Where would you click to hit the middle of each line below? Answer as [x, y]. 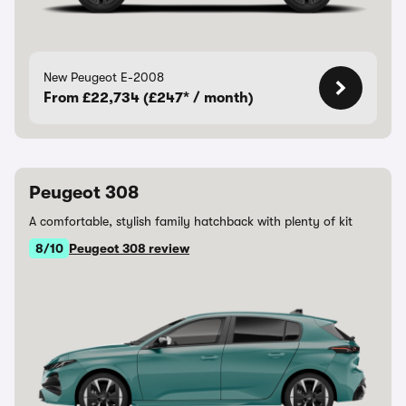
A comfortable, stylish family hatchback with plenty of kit [191, 221]
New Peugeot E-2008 [104, 77]
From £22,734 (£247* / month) [149, 98]
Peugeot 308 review [129, 248]
